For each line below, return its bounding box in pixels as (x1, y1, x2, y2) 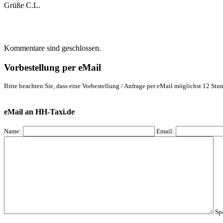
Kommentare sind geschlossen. (4, 43, 101, 52)
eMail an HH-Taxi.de (4, 107, 77, 116)
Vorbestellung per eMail (4, 62, 104, 73)
